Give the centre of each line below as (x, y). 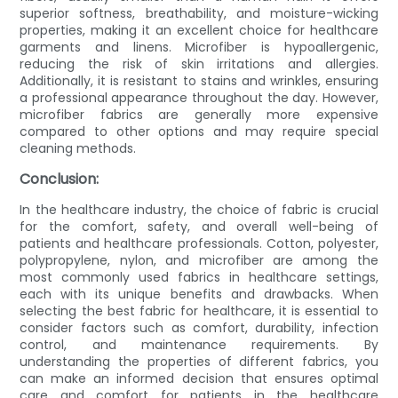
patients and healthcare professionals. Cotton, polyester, (199, 243)
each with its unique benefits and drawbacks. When (199, 294)
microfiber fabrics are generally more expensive (199, 114)
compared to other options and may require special (199, 131)
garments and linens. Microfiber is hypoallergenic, (199, 47)
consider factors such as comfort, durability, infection (199, 327)
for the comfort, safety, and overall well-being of (199, 226)
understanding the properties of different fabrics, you (199, 361)
